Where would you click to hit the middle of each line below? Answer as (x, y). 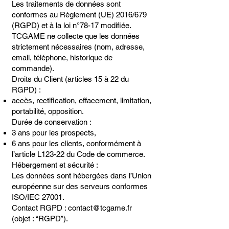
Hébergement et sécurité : (55, 165)
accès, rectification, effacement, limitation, (82, 100)
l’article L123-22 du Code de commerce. (78, 154)
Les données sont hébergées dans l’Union (82, 176)
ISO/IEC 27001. (38, 197)
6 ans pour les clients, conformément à (76, 143)
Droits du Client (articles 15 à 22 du (70, 79)
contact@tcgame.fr (100, 208)
